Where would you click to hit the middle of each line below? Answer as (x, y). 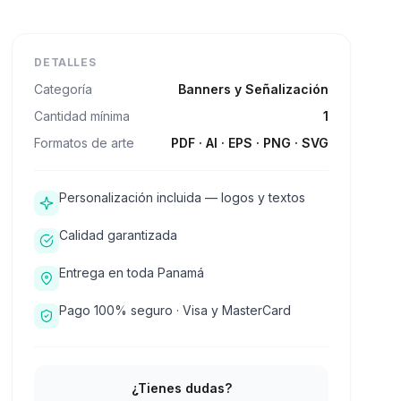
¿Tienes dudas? (181, 388)
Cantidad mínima (82, 116)
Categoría (64, 89)
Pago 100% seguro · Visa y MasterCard (175, 310)
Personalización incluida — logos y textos (183, 197)
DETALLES (65, 62)
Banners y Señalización (253, 89)
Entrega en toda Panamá (132, 273)
